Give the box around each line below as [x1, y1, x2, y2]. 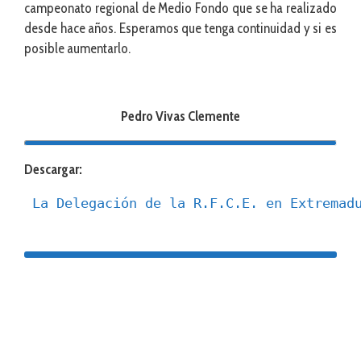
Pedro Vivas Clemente [121, 108, 240, 125]
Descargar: [24, 161, 82, 178]
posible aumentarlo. [24, 40, 131, 57]
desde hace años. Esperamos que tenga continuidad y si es [24, 20, 337, 37]
